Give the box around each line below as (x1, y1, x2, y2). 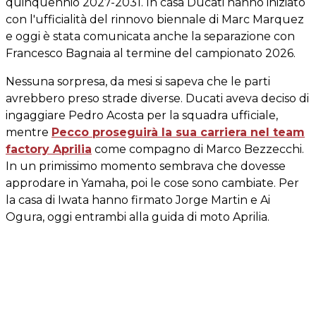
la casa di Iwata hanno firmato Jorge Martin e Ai (6, 193, 270, 207)
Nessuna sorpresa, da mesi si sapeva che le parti (6, 75, 270, 88)
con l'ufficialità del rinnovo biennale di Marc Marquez (6, 13, 304, 26)
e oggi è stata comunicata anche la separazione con (6, 30, 295, 43)
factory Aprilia (6, 142, 92, 156)
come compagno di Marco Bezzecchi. (92, 142, 304, 156)
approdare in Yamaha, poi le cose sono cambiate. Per (6, 176, 299, 190)
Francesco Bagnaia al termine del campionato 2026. (6, 47, 296, 60)
